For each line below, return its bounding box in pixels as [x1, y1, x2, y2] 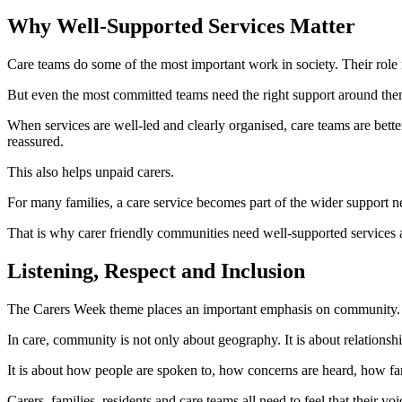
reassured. [7, 134, 64, 150]
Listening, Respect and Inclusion [7, 259, 305, 284]
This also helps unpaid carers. [7, 164, 174, 180]
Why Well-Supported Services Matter [7, 14, 355, 39]
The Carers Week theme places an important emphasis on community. [7, 301, 400, 317]
